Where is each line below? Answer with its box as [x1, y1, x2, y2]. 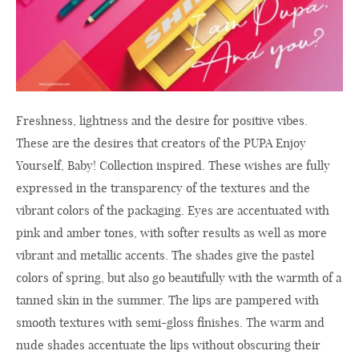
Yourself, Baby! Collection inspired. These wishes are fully [16, 157, 330, 173]
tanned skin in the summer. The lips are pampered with [16, 292, 319, 308]
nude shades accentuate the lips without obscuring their [16, 337, 321, 353]
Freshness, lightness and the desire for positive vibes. [16, 112, 308, 128]
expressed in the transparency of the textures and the [16, 179, 310, 196]
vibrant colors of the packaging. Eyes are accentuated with [16, 202, 329, 218]
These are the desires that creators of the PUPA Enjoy [16, 135, 306, 151]
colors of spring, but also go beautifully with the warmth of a [16, 269, 341, 285]
